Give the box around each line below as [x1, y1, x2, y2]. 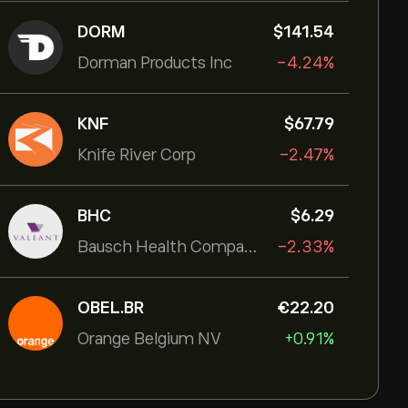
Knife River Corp [77, 146, 196, 164]
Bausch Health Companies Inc [244, 238, 257, 256]
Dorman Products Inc [77, 54, 232, 72]
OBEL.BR [77, 299, 144, 317]
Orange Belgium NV [77, 330, 221, 348]
